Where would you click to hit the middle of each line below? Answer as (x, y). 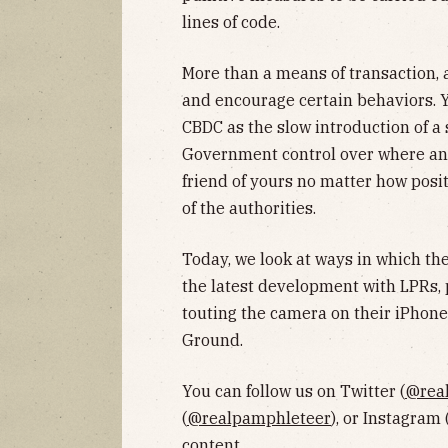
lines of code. (231, 22)
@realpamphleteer (259, 418)
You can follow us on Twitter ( (293, 391)
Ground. (212, 340)
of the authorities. (249, 208)
